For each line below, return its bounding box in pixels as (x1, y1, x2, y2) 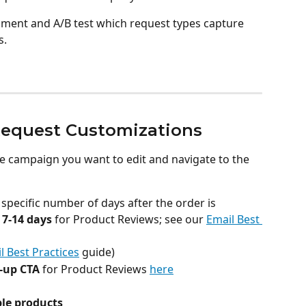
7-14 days (2, 212, 52, 227)
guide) (79, 245, 115, 260)
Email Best (206, 212, 262, 227)
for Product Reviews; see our (52, 212, 206, 227)
